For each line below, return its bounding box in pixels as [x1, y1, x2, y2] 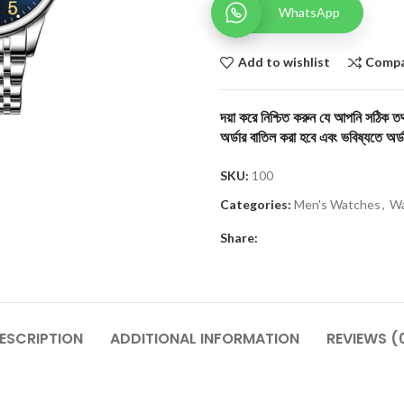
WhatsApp [279, 5, 340, 20]
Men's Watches [294, 197, 381, 212]
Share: [220, 230, 258, 245]
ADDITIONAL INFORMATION [110, 328, 299, 349]
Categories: [220, 197, 291, 212]
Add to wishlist [237, 54, 330, 70]
